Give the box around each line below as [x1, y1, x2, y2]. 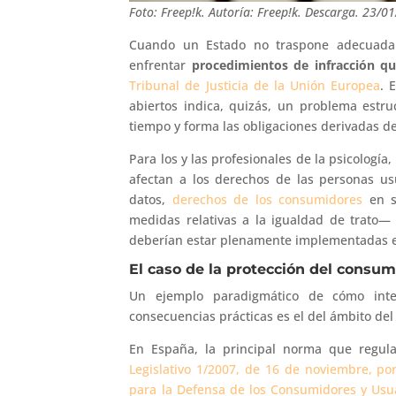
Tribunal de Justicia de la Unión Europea [129, 77, 380, 95]
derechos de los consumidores [171, 191, 363, 209]
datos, [129, 191, 172, 209]
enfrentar [129, 57, 192, 74]
